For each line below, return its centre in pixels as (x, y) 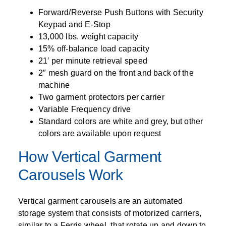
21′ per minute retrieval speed (93, 61)
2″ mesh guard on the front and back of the (116, 73)
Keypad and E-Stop (74, 24)
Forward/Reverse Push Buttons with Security (121, 12)
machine (54, 85)
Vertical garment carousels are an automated (100, 201)
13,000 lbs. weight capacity (88, 36)
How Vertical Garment (90, 156)
